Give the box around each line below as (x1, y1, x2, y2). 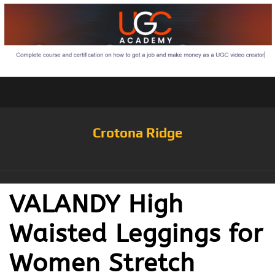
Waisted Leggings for (9, 219, 263, 249)
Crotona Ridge (93, 125, 182, 141)
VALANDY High (9, 190, 184, 219)
